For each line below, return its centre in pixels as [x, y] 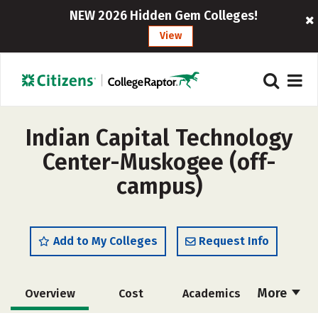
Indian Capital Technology [159, 138]
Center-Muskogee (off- [159, 162]
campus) [159, 186]
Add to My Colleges [105, 241]
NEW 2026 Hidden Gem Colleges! [164, 16]
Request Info [234, 241]
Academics [212, 294]
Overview [50, 294]
